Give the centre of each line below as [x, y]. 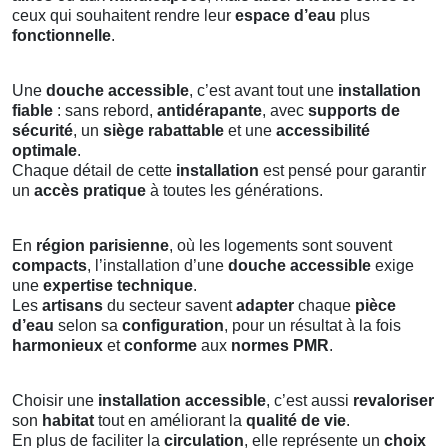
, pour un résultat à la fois [312, 325]
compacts [49, 265]
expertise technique [118, 285]
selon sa [88, 325]
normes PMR [280, 345]
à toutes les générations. [234, 190]
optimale [44, 150]
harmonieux [57, 345]
